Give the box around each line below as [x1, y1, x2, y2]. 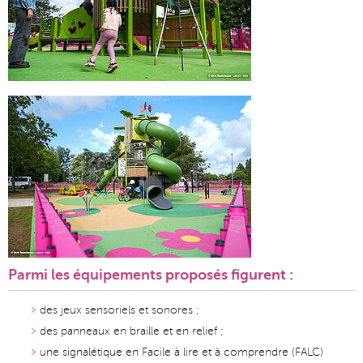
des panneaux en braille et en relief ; [40, 325, 224, 338]
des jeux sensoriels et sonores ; [40, 304, 200, 317]
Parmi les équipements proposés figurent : [8, 267, 293, 284]
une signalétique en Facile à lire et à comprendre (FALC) [40, 346, 324, 359]
